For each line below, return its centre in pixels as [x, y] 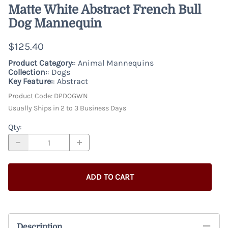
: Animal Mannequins [114, 63]
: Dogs [59, 72]
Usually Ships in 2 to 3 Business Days [67, 108]
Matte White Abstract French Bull [105, 10]
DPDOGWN [71, 96]
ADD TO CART [110, 177]
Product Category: [41, 63]
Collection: [28, 72]
